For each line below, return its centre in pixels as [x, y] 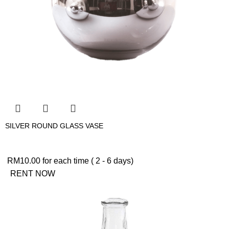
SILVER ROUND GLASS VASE [54, 125]
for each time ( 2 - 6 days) [87, 161]
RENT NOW [33, 173]
